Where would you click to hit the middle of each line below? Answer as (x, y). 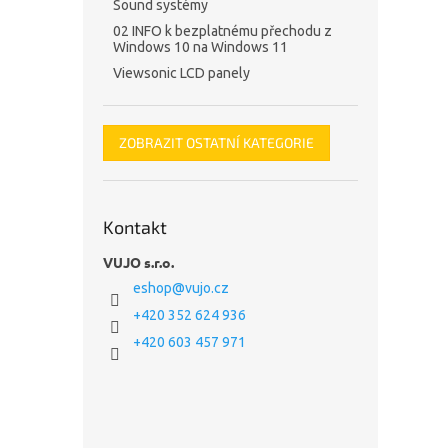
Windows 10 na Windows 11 (200, 47)
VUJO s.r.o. (138, 262)
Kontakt (135, 227)
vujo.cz (207, 288)
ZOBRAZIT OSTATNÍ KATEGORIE (216, 142)
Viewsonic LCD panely (181, 73)
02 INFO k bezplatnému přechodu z (222, 31)
